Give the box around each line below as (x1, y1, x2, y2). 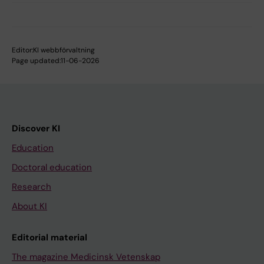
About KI (12, 200, 47, 213)
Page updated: (12, 56, 61, 66)
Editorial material (12, 232, 87, 244)
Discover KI (12, 123, 60, 135)
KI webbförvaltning (33, 45, 95, 55)
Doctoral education (12, 161, 92, 174)
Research (12, 181, 51, 193)
